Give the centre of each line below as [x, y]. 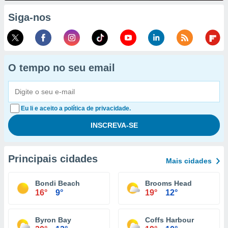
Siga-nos [30, 17]
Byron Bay [53, 220]
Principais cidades [53, 159]
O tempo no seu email [62, 68]
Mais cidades [189, 161]
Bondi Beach [58, 183]
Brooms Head [168, 183]
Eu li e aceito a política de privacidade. [76, 108]
